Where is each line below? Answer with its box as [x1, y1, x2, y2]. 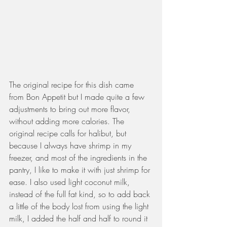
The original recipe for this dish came [9, 79, 136, 91]
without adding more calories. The [9, 116, 127, 127]
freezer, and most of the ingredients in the [9, 152, 149, 164]
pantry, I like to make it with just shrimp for [9, 164, 153, 176]
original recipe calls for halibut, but [9, 128, 129, 139]
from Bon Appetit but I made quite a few [9, 91, 147, 103]
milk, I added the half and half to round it [9, 213, 150, 224]
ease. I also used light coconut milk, [9, 176, 132, 188]
